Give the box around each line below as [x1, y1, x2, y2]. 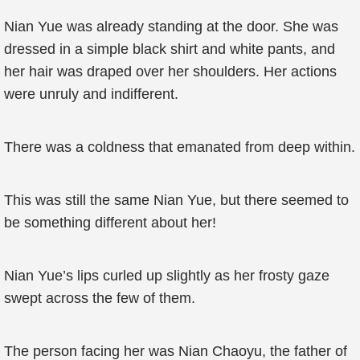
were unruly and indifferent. [4, 86, 178, 102]
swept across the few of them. [4, 290, 195, 306]
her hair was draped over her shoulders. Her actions [4, 63, 337, 80]
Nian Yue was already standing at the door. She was [4, 18, 338, 35]
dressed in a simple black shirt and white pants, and [4, 41, 335, 57]
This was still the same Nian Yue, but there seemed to [4, 192, 349, 208]
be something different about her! [4, 215, 216, 231]
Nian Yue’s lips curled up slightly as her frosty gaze [4, 268, 329, 284]
